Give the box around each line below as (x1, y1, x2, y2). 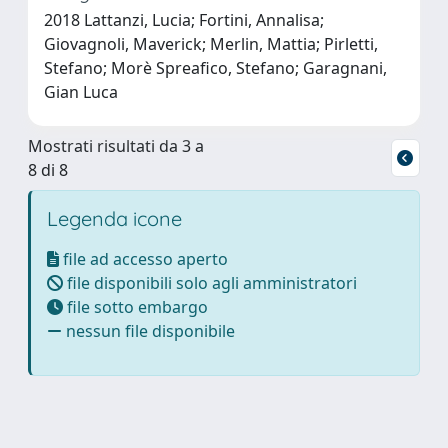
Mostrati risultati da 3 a (28, 134, 204, 157)
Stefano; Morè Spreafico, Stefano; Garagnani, (44, 56, 387, 79)
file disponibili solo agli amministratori (63, 271, 357, 294)
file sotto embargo (63, 295, 208, 318)
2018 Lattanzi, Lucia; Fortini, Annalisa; (44, 8, 324, 31)
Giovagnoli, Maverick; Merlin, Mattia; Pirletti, (44, 32, 378, 55)
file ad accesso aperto (59, 247, 228, 270)
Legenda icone (47, 205, 182, 231)
